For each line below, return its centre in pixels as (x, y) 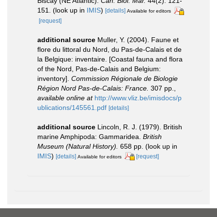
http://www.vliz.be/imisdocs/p (138, 98)
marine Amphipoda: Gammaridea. (90, 136)
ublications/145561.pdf (72, 107)
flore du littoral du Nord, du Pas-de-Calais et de (109, 49)
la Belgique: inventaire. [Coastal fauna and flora (110, 59)
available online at (65, 98)
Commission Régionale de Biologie (124, 78)
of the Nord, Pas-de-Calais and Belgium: (99, 69)
